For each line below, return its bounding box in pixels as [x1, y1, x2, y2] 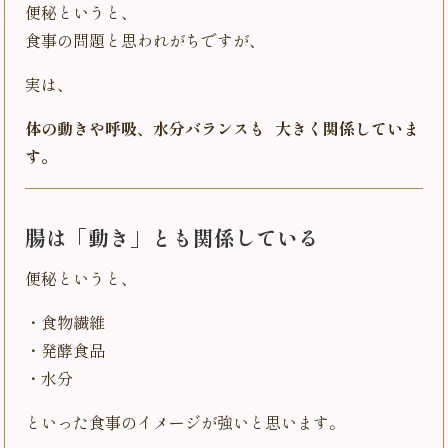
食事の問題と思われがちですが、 [25, 33, 265, 51]
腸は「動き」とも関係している [25, 228, 319, 251]
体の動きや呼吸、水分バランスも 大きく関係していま [25, 121, 419, 139]
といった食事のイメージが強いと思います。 [25, 415, 345, 433]
